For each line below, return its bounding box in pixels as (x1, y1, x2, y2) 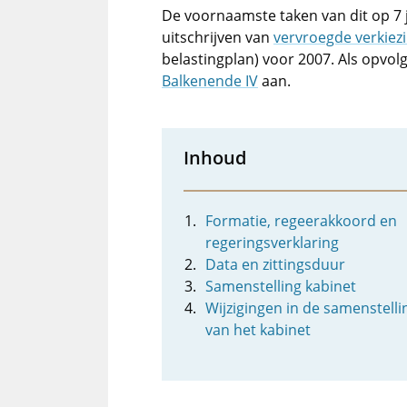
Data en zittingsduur (205, 254, 345, 274)
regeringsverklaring (205, 233, 339, 253)
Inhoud (184, 144, 246, 170)
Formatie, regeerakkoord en (205, 211, 397, 231)
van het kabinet (205, 320, 311, 340)
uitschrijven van (162, 27, 273, 47)
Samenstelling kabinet (205, 276, 356, 296)
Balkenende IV (162, 71, 258, 91)
